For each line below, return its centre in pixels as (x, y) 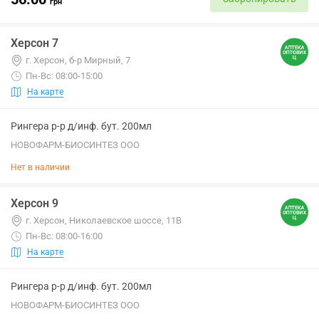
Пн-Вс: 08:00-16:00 (64, 236)
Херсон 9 (35, 203)
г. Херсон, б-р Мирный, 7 (78, 60)
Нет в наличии (40, 167)
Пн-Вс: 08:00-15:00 (64, 76)
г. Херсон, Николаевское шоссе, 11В (104, 220)
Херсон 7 (35, 43)
